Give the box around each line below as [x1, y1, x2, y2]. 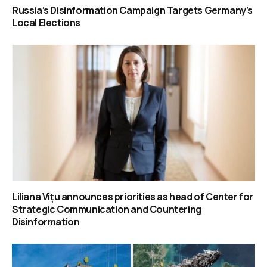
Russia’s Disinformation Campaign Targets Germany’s [12, 4, 253, 17]
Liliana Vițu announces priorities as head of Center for [12, 190, 254, 204]
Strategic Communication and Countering [12, 203, 201, 216]
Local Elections [12, 16, 80, 30]
